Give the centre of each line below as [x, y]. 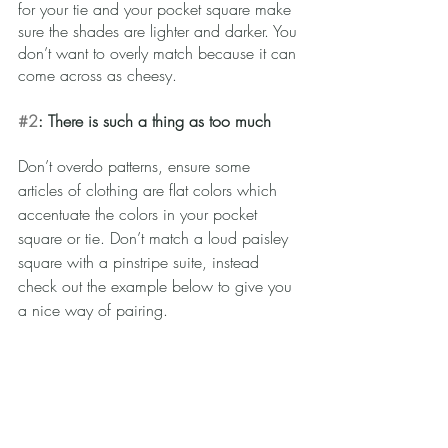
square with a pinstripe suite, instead [141, 261]
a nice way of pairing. [93, 309]
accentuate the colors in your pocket [140, 213]
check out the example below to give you [157, 285]
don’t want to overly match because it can [159, 52]
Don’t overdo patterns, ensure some [136, 165]
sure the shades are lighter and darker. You [160, 30]
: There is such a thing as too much [154, 120]
